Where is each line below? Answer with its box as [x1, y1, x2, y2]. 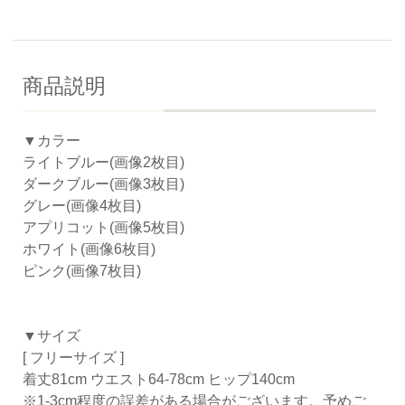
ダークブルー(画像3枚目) [23, 175, 184, 192]
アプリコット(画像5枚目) [23, 219, 184, 235]
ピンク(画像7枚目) [23, 262, 141, 278]
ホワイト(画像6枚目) [23, 240, 155, 257]
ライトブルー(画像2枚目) [23, 154, 184, 170]
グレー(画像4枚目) [23, 197, 141, 213]
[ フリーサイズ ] [23, 349, 124, 365]
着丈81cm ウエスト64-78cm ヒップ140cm [23, 371, 295, 387]
